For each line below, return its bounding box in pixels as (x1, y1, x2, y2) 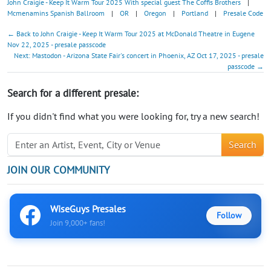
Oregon (144, 8, 166, 18)
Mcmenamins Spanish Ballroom (7, 8, 105, 18)
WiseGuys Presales (50, 202, 126, 215)
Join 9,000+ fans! (50, 217, 105, 228)
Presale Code (223, 8, 263, 18)
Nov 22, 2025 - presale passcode (7, 39, 106, 49)
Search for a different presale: (7, 86, 139, 100)
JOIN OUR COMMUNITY (7, 163, 109, 177)
